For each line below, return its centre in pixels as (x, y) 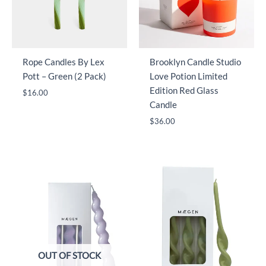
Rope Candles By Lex (63, 62)
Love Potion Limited (188, 76)
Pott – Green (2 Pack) (64, 76)
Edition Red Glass (184, 90)
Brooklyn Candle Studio (195, 62)
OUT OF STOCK (69, 255)
